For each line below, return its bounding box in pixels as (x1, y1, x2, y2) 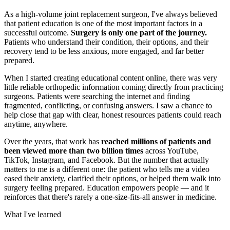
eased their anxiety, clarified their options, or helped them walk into (4, 174, 221, 183)
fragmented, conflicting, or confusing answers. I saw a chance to (4, 101, 212, 110)
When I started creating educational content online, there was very (4, 73, 217, 82)
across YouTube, (143, 146, 199, 155)
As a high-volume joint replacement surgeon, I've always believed (4, 9, 217, 18)
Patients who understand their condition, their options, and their (4, 37, 208, 46)
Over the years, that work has (4, 137, 101, 146)
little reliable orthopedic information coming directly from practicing (4, 82, 223, 91)
